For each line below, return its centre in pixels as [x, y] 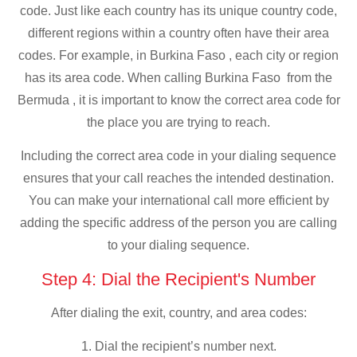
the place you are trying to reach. [178, 122]
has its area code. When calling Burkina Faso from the [178, 77]
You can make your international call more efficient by [178, 201]
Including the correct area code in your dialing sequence [178, 156]
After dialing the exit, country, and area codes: [178, 312]
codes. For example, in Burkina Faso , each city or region [178, 55]
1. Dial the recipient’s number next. [178, 347]
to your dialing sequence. [178, 245]
